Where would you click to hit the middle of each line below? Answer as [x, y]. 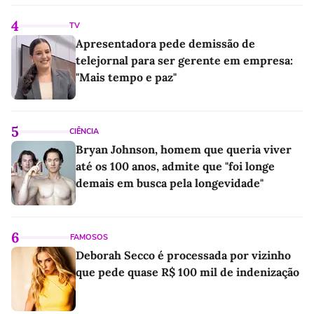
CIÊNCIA [84, 132]
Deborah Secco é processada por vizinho [183, 255]
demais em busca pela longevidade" [170, 183]
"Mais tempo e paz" [126, 77]
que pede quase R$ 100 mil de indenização [187, 272]
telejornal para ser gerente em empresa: [184, 61]
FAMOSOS [89, 238]
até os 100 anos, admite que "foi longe [175, 166]
